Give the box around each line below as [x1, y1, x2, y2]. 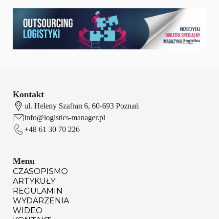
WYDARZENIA [13, 196, 69, 205]
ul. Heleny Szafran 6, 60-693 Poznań [24, 101, 139, 110]
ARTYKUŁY [13, 176, 55, 186]
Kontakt [13, 89, 44, 99]
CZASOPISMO [13, 166, 68, 176]
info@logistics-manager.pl [24, 113, 105, 122]
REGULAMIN [13, 186, 63, 196]
